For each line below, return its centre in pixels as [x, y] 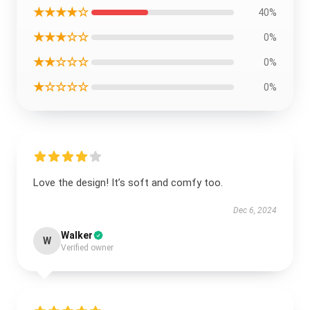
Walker [77, 235]
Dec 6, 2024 [255, 210]
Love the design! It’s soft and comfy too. [128, 183]
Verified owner [87, 248]
